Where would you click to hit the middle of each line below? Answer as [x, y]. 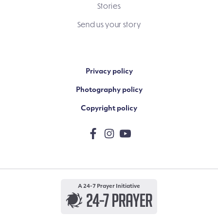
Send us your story [109, 24]
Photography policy [109, 90]
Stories [109, 6]
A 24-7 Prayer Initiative [109, 186]
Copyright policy [109, 109]
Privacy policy [109, 72]
